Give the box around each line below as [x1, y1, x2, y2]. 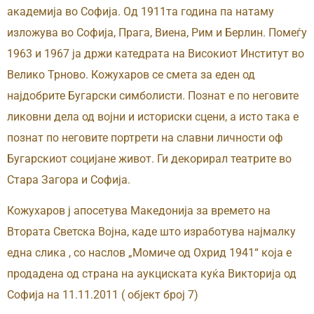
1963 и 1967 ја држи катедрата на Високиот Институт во [7, 47, 304, 60]
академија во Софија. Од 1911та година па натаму [7, 5, 274, 18]
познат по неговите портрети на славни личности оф [7, 131, 283, 144]
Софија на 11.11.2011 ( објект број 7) [7, 288, 198, 302]
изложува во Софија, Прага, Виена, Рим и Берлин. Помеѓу [7, 26, 307, 39]
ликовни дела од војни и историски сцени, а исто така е [7, 110, 299, 123]
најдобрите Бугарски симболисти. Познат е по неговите [7, 89, 299, 102]
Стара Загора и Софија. [7, 173, 130, 186]
